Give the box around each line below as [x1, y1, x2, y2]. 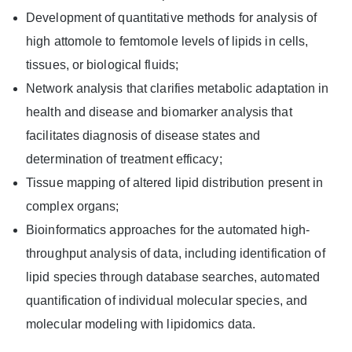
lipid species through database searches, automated [26, 270, 321, 284]
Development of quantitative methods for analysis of [26, 11, 317, 25]
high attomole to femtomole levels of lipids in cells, [26, 35, 309, 49]
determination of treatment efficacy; [26, 152, 222, 167]
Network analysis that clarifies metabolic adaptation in [26, 82, 329, 96]
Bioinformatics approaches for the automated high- [26, 223, 310, 237]
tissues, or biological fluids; [26, 58, 179, 72]
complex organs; [26, 200, 119, 214]
